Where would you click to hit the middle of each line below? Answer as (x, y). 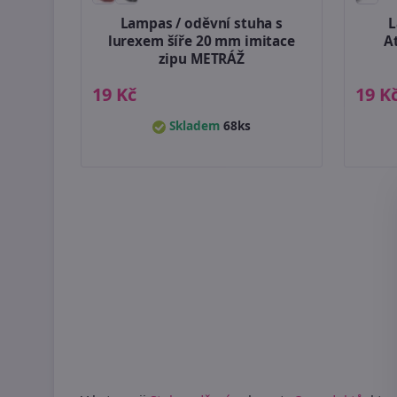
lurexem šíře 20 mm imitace (201, 41)
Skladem (194, 125)
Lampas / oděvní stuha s (201, 23)
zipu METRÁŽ (201, 58)
